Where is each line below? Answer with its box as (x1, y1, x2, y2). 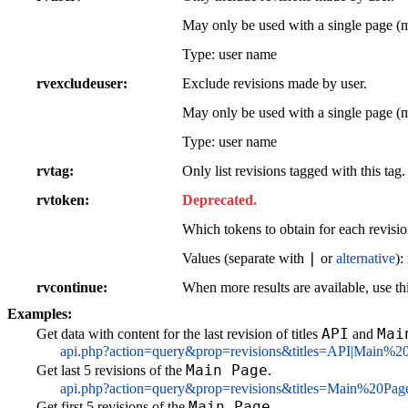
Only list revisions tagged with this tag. (182, 162, 405, 178)
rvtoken (36, 191, 85, 208)
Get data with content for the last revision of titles (36, 325, 321, 342)
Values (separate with (182, 250, 308, 266)
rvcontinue (36, 279, 103, 295)
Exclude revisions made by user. (182, 75, 367, 91)
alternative (336, 250, 395, 266)
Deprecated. (182, 191, 257, 208)
